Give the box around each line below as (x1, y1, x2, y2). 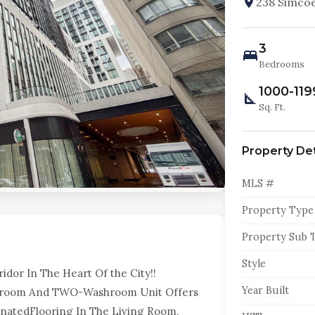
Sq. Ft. (258, 101, 285, 113)
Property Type (241, 204, 314, 217)
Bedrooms (258, 58, 304, 70)
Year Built (241, 284, 289, 297)
